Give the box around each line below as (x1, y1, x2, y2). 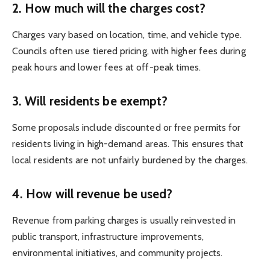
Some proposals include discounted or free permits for (12, 122, 241, 134)
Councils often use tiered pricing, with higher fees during (12, 45, 246, 57)
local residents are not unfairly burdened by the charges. (12, 154, 248, 166)
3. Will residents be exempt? (12, 93, 168, 108)
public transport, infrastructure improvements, (12, 231, 204, 243)
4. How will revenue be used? (12, 186, 173, 201)
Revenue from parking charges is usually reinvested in (12, 215, 236, 227)
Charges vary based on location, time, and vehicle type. (12, 28, 242, 40)
